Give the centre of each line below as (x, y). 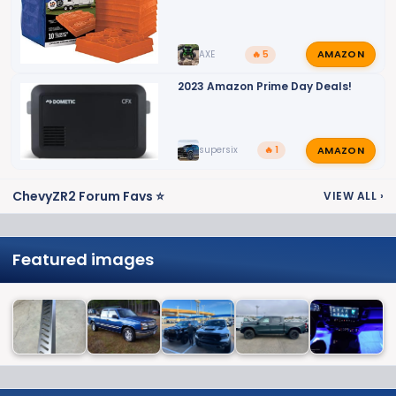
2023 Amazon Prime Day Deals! (264, 87)
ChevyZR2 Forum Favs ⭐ (88, 196)
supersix (218, 150)
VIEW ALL (352, 196)
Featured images (83, 259)
